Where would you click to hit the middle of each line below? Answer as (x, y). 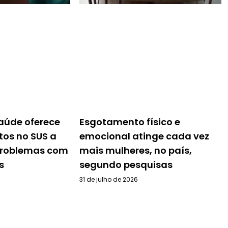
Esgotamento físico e (130, 122)
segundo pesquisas (126, 164)
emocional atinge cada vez (144, 136)
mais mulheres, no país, (136, 150)
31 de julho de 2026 (109, 179)
